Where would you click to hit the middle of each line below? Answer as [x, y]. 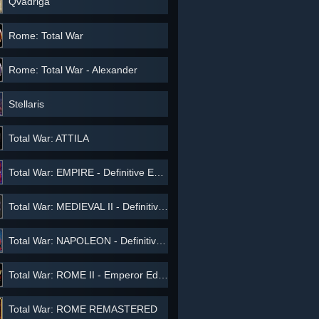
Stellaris [26, 104]
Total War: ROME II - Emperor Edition [83, 275]
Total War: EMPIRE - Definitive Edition [81, 172]
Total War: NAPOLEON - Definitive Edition [82, 241]
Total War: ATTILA [49, 138]
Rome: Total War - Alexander [73, 70]
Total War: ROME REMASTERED [83, 309]
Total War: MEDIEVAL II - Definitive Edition [83, 206]
